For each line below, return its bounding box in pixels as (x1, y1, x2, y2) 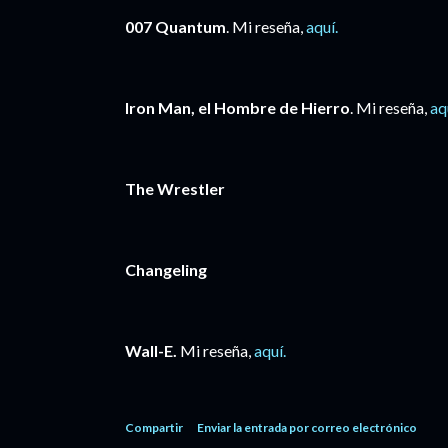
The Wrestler (125, 179, 225, 198)
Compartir (125, 420, 183, 435)
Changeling (125, 260, 207, 279)
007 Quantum (125, 17, 226, 36)
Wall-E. (125, 341, 177, 360)
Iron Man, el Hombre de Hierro (125, 98, 350, 117)
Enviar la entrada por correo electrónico (197, 420, 417, 435)
